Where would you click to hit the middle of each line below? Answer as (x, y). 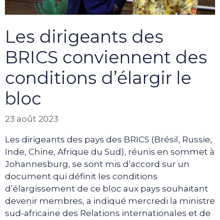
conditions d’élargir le (98, 78)
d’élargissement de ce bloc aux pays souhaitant (107, 189)
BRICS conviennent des (106, 57)
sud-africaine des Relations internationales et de (108, 213)
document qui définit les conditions (81, 177)
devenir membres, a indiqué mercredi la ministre (110, 201)
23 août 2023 (32, 119)
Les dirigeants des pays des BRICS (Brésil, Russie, (109, 140)
